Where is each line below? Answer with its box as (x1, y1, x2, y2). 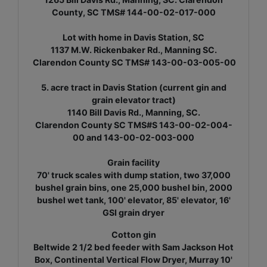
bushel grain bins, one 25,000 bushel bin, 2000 (35, 182, 232, 193)
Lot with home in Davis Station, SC (63, 32, 204, 42)
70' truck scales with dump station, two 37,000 (36, 169, 231, 180)
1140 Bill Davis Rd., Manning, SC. (67, 107, 200, 117)
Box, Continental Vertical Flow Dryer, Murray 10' (35, 254, 232, 265)
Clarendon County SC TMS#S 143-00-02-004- (35, 119, 232, 130)
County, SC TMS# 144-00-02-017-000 (51, 7, 216, 17)
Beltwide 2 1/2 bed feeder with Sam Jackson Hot (33, 241, 234, 252)
